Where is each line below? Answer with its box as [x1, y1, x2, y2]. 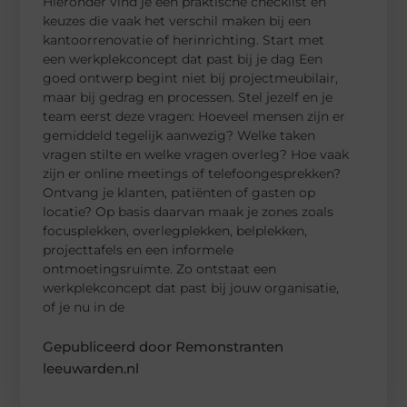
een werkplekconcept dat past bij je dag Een [43, 50, 323, 67]
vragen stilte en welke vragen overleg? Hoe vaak [43, 145, 350, 163]
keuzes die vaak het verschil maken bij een [43, 12, 312, 29]
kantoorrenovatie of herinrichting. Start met [43, 31, 325, 48]
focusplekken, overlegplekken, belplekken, [43, 222, 308, 239]
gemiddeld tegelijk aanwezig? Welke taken [43, 126, 316, 144]
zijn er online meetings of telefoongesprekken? [43, 164, 342, 182]
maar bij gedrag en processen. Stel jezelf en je [43, 88, 333, 105]
